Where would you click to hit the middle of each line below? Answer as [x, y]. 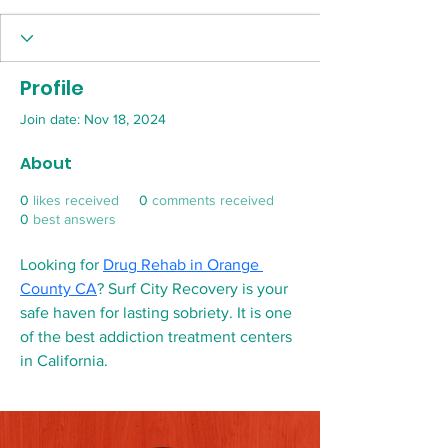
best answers [74, 219]
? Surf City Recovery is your [192, 288]
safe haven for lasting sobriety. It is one [156, 312]
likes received [76, 200]
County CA [58, 288]
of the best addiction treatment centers [156, 336]
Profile [52, 88]
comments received [213, 200]
